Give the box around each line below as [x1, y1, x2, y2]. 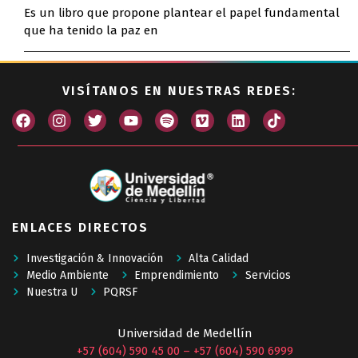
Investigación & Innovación [26, 251, 163, 265]
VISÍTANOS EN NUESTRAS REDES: [62, 82, 296, 98]
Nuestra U [26, 284, 78, 299]
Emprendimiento [134, 268, 219, 282]
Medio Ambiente [26, 268, 109, 282]
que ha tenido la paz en [24, 22, 158, 38]
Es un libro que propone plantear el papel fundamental [24, 5, 340, 20]
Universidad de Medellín [117, 325, 253, 340]
